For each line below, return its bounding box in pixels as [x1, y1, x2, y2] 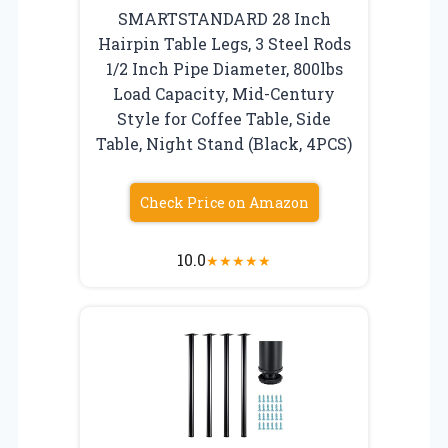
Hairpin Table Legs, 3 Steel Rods [97, 32, 351, 54]
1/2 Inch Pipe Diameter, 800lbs [105, 57, 343, 79]
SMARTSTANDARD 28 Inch [117, 7, 331, 29]
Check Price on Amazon [139, 192, 309, 212]
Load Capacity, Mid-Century [113, 82, 335, 104]
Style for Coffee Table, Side [117, 107, 331, 129]
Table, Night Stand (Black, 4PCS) [96, 132, 352, 154]
